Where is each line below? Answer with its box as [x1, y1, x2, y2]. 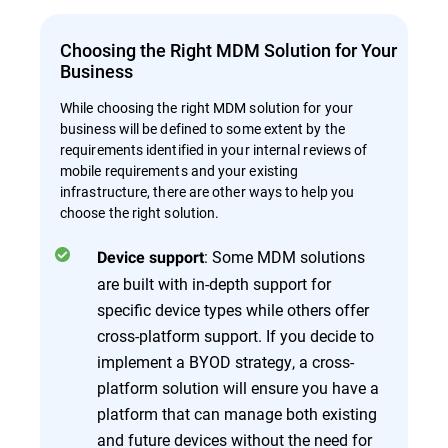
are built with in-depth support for [97, 273, 331, 294]
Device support [97, 248, 204, 267]
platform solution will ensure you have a [97, 377, 379, 398]
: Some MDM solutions [204, 246, 365, 267]
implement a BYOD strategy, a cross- [97, 351, 354, 372]
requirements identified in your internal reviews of [60, 140, 368, 159]
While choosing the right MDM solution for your [60, 98, 353, 117]
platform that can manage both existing [97, 403, 377, 424]
